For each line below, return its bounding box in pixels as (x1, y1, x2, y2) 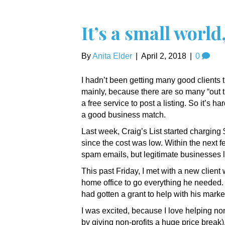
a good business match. (81, 110, 166, 119)
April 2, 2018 (141, 52, 186, 60)
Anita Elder (92, 52, 132, 60)
